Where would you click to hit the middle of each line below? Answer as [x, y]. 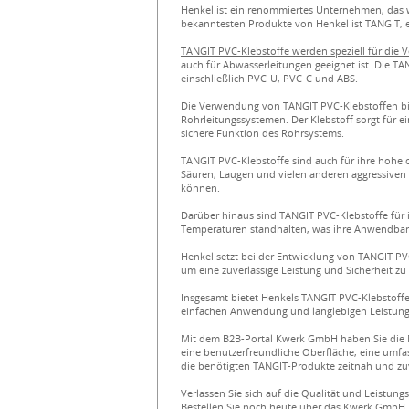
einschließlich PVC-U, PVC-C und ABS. [269, 78]
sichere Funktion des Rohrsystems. [262, 133]
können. [200, 188]
